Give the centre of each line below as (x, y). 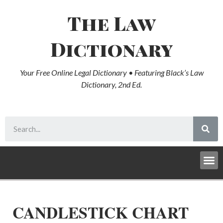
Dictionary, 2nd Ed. (111, 84)
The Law (111, 23)
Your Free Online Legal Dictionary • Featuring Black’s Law (111, 72)
